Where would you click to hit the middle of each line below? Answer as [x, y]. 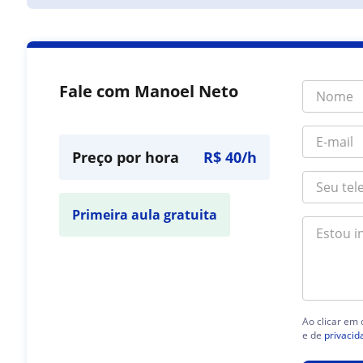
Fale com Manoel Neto [149, 91]
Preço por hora [126, 157]
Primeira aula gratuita [145, 215]
